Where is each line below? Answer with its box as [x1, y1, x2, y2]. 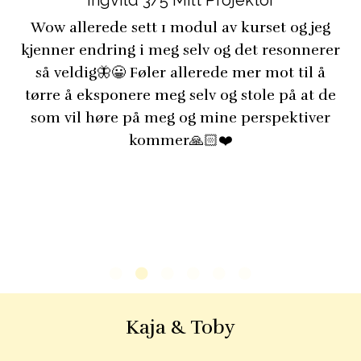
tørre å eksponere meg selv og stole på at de [25, 86, 336, 104]
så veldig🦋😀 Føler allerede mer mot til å [35, 64, 326, 81]
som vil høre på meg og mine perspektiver [31, 109, 330, 127]
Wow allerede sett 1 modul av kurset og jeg [31, 19, 330, 36]
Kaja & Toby [126, 315, 235, 339]
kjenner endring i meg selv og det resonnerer [21, 41, 340, 59]
